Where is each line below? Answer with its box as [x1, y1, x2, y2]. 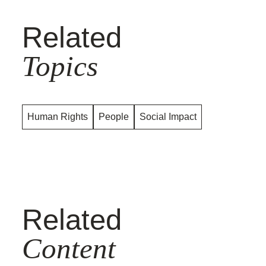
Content [22, 232, 116, 265]
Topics [22, 50, 98, 83]
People [99, 112, 129, 122]
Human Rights [27, 112, 88, 122]
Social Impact [140, 112, 197, 122]
